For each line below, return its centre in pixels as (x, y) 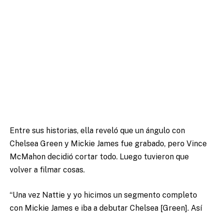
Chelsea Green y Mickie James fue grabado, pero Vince (108, 144)
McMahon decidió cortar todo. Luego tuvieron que (99, 157)
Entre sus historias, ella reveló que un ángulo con (97, 131)
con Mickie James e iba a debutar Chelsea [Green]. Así (106, 208)
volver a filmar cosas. (47, 170)
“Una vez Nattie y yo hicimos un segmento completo (103, 195)
